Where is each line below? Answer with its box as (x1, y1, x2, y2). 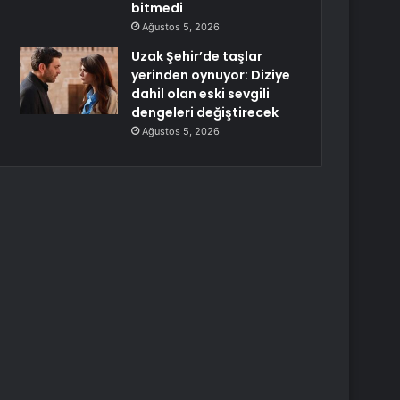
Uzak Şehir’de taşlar (131, 47, 263, 65)
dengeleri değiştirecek (131, 104, 279, 121)
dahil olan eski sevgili (131, 85, 271, 103)
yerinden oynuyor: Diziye (131, 66, 291, 84)
